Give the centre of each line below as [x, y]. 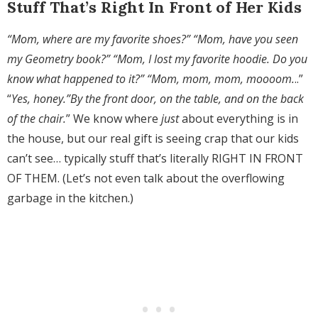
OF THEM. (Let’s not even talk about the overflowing [146, 179]
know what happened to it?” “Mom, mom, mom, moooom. [151, 79]
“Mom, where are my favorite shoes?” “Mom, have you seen [153, 39]
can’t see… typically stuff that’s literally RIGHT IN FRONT [155, 159]
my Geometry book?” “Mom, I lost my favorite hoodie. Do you [157, 59]
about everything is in [238, 119]
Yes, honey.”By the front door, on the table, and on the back [158, 99]
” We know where [114, 119]
